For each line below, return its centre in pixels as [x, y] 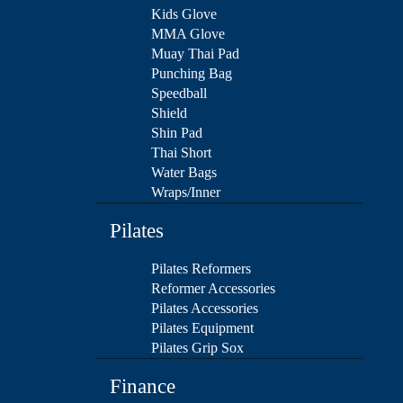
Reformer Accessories [213, 289]
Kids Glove [184, 14]
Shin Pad [177, 133]
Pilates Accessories [205, 309]
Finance [143, 387]
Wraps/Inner [186, 193]
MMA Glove [188, 34]
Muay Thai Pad [195, 54]
